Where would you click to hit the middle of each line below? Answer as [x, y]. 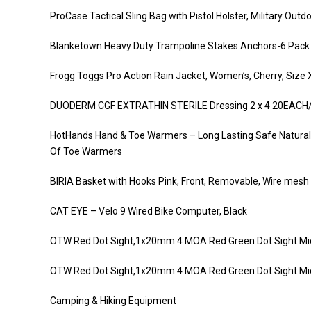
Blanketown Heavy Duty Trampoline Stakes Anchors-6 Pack [180, 46]
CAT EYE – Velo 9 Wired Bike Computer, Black [149, 211]
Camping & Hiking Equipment [113, 301]
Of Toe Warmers [86, 151]
